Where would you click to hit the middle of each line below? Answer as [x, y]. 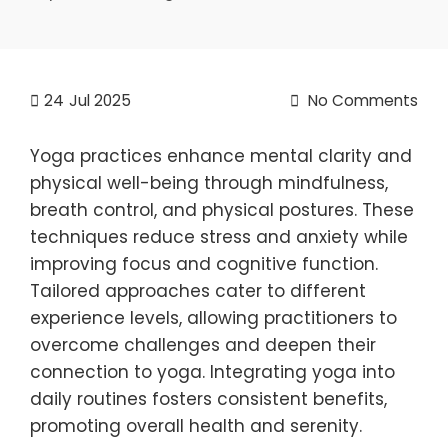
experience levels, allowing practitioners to [213, 318]
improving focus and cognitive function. [204, 264]
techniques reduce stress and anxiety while [219, 237]
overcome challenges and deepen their [203, 345]
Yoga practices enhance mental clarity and [221, 156]
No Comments [361, 100]
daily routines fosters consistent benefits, [208, 399]
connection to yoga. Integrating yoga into [212, 372]
